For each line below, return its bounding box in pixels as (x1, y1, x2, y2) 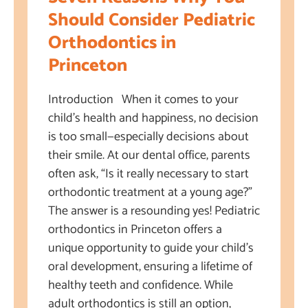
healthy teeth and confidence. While (48, 275, 233, 296)
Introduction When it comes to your (48, 89, 239, 110)
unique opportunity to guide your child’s (48, 238, 254, 258)
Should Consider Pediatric (48, 5, 255, 35)
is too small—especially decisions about (48, 126, 249, 147)
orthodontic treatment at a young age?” (48, 182, 252, 203)
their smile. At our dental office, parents (48, 145, 250, 166)
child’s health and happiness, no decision (48, 108, 258, 129)
